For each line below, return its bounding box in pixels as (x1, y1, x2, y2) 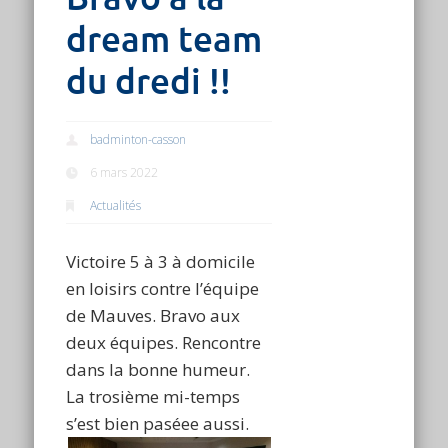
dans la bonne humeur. (66, 358, 251, 382)
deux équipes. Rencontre (66, 331, 262, 355)
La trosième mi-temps (66, 385, 241, 409)
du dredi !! (66, 59, 232, 105)
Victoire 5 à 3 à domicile (66, 250, 256, 274)
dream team (66, 17, 263, 63)
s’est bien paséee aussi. (66, 412, 250, 436)
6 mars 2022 (90, 164, 159, 182)
